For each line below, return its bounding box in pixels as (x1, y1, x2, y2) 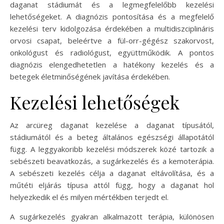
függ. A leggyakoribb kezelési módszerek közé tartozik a (10, 144, 214, 154)
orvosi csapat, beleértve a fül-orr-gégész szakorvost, (10, 35, 214, 45)
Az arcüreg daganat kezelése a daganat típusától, (10, 120, 214, 130)
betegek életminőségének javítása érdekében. (10, 71, 170, 81)
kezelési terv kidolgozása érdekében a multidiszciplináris (10, 23, 214, 33)
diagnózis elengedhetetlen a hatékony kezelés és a (10, 59, 214, 69)
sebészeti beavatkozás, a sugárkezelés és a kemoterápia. (10, 156, 214, 166)
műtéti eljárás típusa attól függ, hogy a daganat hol (10, 180, 214, 190)
